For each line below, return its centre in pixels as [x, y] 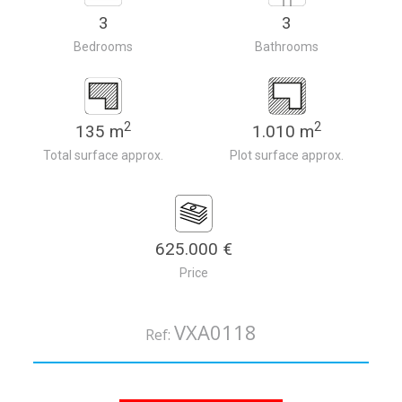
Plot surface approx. [287, 156]
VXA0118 [215, 332]
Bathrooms [287, 47]
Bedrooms [104, 47]
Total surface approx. [104, 156]
